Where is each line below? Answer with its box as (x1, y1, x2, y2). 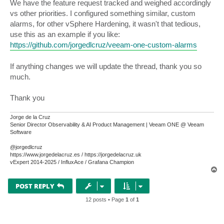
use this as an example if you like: (10, 30, 120, 39)
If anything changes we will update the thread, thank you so (10, 62, 201, 71)
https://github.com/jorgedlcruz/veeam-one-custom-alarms (10, 40, 197, 49)
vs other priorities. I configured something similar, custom (10, 9, 195, 18)
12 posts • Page (85, 196, 125, 202)
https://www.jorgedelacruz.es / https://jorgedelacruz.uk (10, 151, 141, 157)
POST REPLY (15, 181, 54, 190)
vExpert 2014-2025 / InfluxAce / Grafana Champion (10, 158, 134, 165)
